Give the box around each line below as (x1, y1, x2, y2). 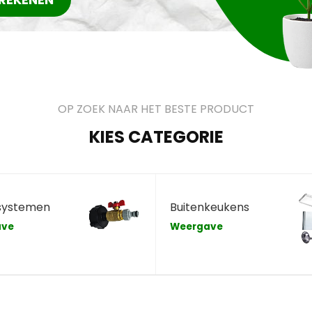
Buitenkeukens (170, 198, 249, 215)
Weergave (170, 219, 223, 233)
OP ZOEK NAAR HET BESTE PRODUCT (58, 101, 254, 117)
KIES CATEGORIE (88, 125, 224, 148)
